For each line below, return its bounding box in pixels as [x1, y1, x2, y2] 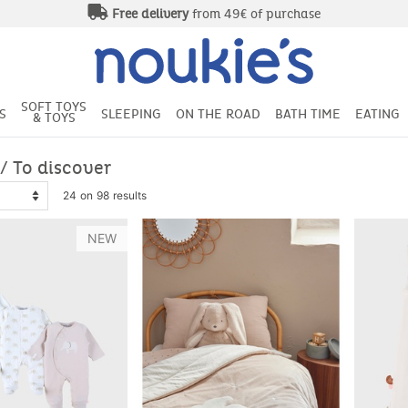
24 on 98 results [63, 189, 147, 203]
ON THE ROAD [176, 107, 260, 123]
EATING [355, 107, 400, 123]
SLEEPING [101, 107, 161, 123]
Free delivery [111, 5, 189, 22]
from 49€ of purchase [188, 5, 321, 22]
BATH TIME [275, 107, 341, 123]
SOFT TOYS [21, 99, 87, 116]
